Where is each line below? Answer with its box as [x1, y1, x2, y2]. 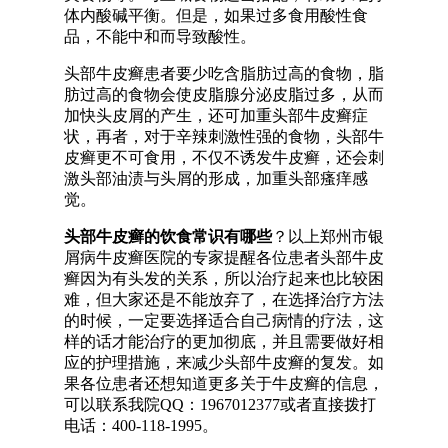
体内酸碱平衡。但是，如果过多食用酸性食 [64, 7, 368, 24]
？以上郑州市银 [272, 228, 384, 245]
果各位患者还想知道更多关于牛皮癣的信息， [64, 375, 384, 392]
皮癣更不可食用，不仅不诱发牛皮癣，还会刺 [64, 149, 384, 166]
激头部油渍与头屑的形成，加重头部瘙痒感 [64, 170, 368, 187]
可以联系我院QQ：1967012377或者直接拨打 [64, 396, 376, 413]
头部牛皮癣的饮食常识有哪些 [64, 228, 272, 245]
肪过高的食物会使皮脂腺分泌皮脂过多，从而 [64, 86, 384, 103]
